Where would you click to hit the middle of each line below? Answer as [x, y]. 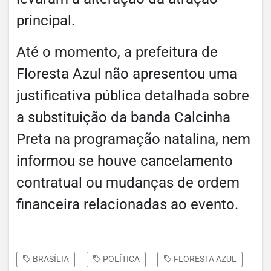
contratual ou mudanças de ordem [128, 182]
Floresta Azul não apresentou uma [127, 73]
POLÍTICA [120, 259]
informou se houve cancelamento [125, 161]
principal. [46, 20]
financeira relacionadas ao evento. [127, 204]
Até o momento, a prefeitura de [117, 52]
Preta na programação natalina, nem [133, 139]
